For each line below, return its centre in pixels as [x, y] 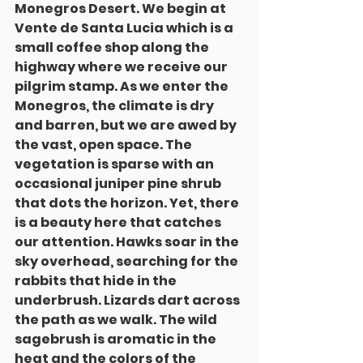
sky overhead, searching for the [128, 261]
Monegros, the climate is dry [115, 106]
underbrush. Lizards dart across [128, 300]
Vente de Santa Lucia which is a [125, 28]
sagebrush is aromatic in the [117, 339]
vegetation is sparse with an [115, 164]
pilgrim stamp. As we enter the [123, 86]
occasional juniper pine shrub [119, 184]
